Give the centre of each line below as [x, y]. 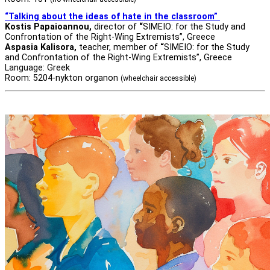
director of [115, 27]
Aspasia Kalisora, [42, 47]
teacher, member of [118, 47]
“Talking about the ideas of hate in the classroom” [112, 16]
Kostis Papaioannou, [49, 27]
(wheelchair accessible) [159, 78]
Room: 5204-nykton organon [63, 78]
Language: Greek [37, 67]
